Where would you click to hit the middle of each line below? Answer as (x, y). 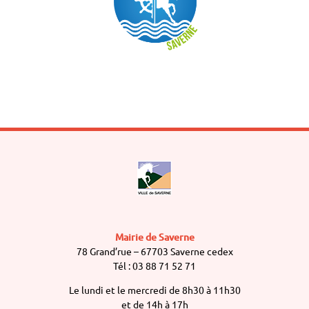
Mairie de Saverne (154, 237)
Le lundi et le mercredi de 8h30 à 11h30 (154, 289)
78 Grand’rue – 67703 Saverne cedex (154, 251)
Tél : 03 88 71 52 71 (154, 265)
